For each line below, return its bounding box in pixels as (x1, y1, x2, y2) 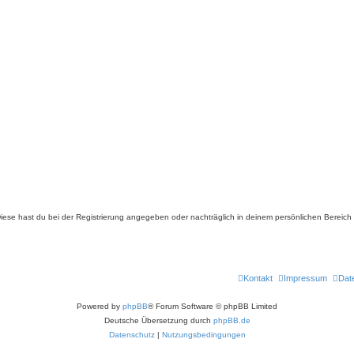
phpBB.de (213, 316, 250, 325)
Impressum (284, 273, 327, 283)
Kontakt (243, 273, 273, 283)
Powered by (77, 302, 122, 311)
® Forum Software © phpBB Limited (148, 302, 277, 311)
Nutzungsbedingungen (161, 330, 246, 339)
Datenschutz (108, 330, 155, 339)
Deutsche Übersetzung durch (104, 316, 213, 325)
